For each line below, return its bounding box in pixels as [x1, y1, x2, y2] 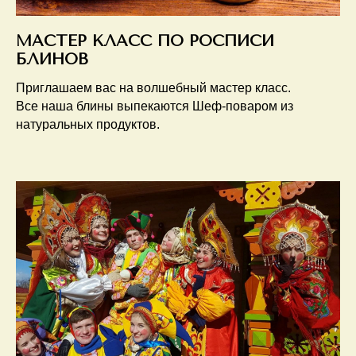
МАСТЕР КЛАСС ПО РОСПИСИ [16, 32, 274, 51]
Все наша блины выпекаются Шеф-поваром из [16, 99, 293, 114]
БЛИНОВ [16, 50, 88, 69]
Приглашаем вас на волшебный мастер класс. [16, 81, 291, 95]
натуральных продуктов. [16, 118, 160, 132]
